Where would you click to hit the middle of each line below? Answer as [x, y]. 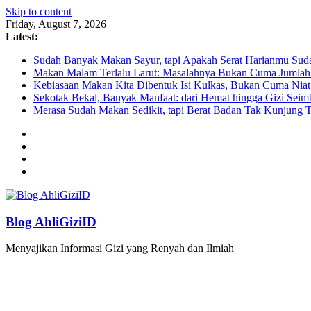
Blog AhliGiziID [51, 221]
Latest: [22, 36]
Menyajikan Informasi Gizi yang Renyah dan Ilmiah [120, 249]
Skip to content [39, 11]
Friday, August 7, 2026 [56, 24]
